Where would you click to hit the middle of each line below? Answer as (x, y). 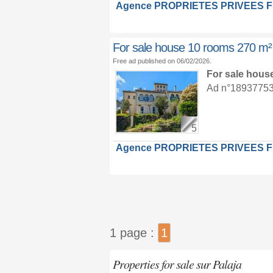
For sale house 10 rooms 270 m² (192, 48)
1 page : (133, 233)
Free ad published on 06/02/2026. (162, 61)
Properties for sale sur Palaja (177, 264)
